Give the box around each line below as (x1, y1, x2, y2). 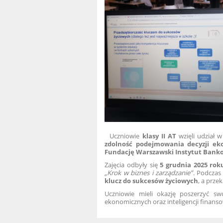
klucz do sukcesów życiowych (105, 176, 199, 186)
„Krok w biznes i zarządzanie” (105, 168, 193, 178)
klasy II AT (142, 131, 176, 141)
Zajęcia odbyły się (105, 160, 160, 170)
